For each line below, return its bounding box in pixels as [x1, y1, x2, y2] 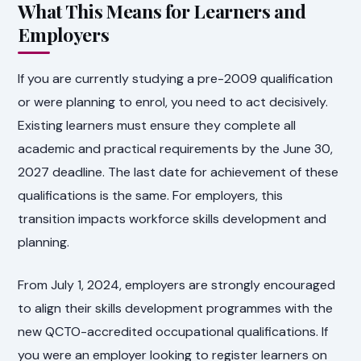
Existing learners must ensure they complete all [18, 117, 297, 135]
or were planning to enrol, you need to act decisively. [18, 93, 329, 111]
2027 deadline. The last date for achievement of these [18, 164, 339, 181]
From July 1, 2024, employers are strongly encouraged [18, 276, 336, 294]
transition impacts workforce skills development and [18, 210, 327, 228]
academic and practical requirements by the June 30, [18, 140, 334, 158]
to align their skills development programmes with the [18, 300, 334, 317]
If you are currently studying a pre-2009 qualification [18, 70, 334, 88]
